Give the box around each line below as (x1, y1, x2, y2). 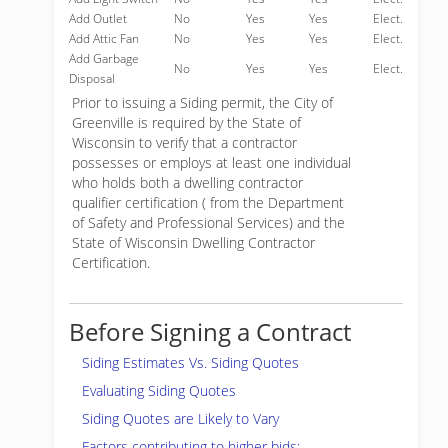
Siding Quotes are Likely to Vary (82, 409, 279, 428)
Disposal (69, 70, 115, 87)
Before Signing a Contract (69, 315, 351, 348)
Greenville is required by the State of (72, 113, 301, 132)
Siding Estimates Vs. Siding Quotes (82, 353, 299, 372)
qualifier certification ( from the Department (72, 193, 344, 212)
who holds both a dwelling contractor (72, 173, 303, 192)
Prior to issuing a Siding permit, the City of (72, 93, 333, 112)
